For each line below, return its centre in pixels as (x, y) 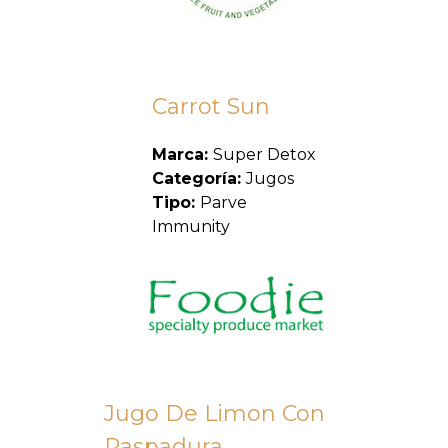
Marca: (182, 154)
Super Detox (264, 154)
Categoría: (199, 178)
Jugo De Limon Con (214, 414)
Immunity (191, 226)
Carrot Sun (211, 106)
